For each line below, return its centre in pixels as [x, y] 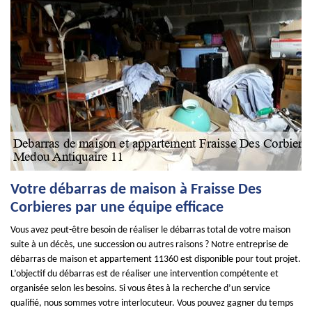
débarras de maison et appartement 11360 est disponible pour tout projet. [156, 259]
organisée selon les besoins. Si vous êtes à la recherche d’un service [140, 289]
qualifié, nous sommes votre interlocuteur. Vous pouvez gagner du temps [152, 303]
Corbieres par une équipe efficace [117, 208]
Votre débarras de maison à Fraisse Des [136, 190]
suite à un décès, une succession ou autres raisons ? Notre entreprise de [149, 245]
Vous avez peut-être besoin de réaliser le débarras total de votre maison [150, 230]
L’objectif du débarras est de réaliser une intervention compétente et [145, 274]
